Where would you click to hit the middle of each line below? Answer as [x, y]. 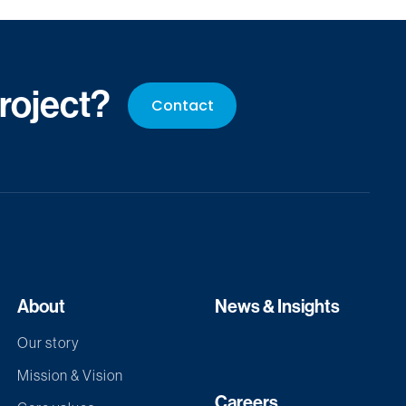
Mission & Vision [70, 375]
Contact [182, 105]
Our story [48, 343]
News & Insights [278, 306]
